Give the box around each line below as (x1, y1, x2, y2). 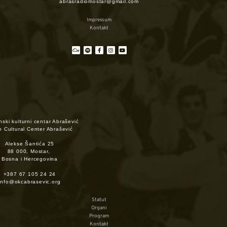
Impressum (87, 16, 112, 23)
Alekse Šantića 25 (5, 141, 55, 147)
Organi (91, 205, 107, 211)
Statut (92, 197, 106, 203)
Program (89, 213, 109, 219)
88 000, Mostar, (7, 148, 52, 155)
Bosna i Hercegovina (1, 156, 58, 162)
